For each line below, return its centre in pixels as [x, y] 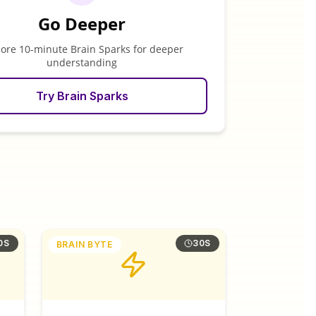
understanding [82, 62]
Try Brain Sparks [82, 96]
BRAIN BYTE [84, 244]
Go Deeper [82, 24]
